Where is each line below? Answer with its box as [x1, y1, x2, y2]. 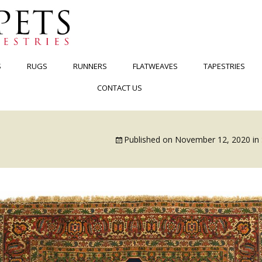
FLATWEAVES [132, 61, 178, 71]
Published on [124, 134, 175, 145]
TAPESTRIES [203, 61, 245, 71]
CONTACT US [96, 82, 142, 93]
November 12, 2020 [175, 134, 250, 145]
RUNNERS [73, 61, 107, 71]
